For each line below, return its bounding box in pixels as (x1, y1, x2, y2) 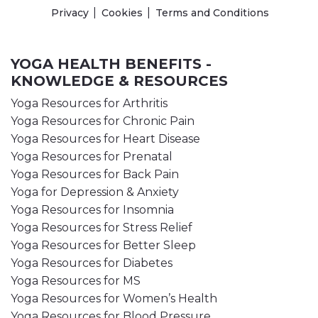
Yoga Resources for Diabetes (11, 256, 172, 270)
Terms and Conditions (155, 6, 269, 20)
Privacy (50, 6, 89, 20)
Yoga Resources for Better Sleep (11, 238, 196, 253)
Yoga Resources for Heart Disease (11, 132, 200, 146)
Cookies (101, 6, 143, 20)
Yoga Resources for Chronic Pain (11, 114, 194, 128)
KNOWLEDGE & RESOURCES (11, 72, 228, 90)
